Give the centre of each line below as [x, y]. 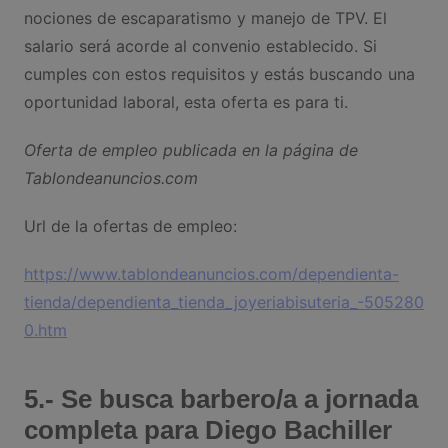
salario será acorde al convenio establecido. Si [200, 46]
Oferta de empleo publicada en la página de [190, 150]
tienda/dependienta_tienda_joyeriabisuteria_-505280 [223, 302]
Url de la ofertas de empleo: [130, 226]
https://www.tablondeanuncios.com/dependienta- [211, 274]
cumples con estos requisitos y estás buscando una [219, 74]
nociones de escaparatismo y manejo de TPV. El [205, 18]
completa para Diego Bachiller [207, 430]
